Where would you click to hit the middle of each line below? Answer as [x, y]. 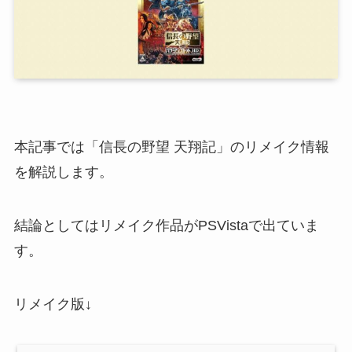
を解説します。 [63, 172]
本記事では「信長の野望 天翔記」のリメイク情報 [171, 147]
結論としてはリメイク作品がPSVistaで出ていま [166, 225]
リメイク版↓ [53, 304]
